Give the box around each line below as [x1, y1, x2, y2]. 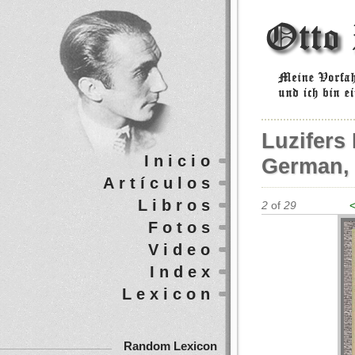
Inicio [144, 152, 215, 170]
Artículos [103, 174, 215, 192]
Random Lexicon [124, 340, 217, 353]
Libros [138, 197, 215, 214]
